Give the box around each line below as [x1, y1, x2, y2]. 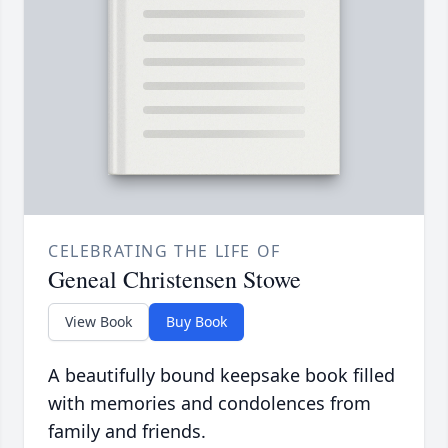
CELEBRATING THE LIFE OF [48, 240, 281, 263]
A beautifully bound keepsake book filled [48, 363, 395, 388]
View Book [65, 312, 132, 332]
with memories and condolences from [48, 391, 371, 416]
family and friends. [48, 419, 206, 444]
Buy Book [166, 312, 227, 332]
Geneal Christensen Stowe [48, 263, 301, 296]
